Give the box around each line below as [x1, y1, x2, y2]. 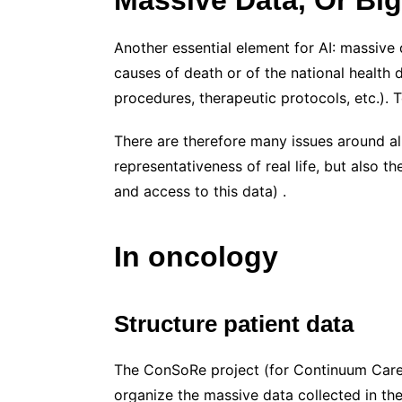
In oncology [114, 240, 278, 273]
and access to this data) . [114, 181, 286, 200]
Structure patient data [114, 310, 354, 337]
